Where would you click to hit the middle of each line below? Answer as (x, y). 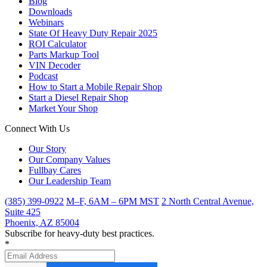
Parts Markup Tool (64, 55)
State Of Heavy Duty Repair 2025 (93, 33)
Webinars (46, 23)
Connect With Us (37, 129)
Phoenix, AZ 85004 (42, 223)
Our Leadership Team (70, 181)
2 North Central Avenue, (208, 201)
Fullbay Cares (55, 170)
